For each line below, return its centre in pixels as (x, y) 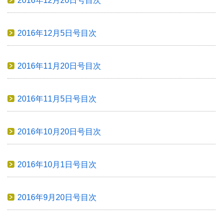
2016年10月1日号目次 (57, 164)
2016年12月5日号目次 (57, 33)
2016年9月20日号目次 (57, 197)
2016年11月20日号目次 (59, 66)
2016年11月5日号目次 (57, 99)
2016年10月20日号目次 (59, 131)
